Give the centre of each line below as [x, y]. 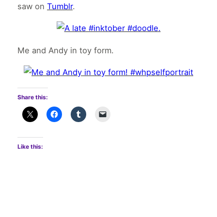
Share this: [33, 97]
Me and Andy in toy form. [66, 50]
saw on [32, 6]
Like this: [30, 146]
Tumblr [60, 6]
